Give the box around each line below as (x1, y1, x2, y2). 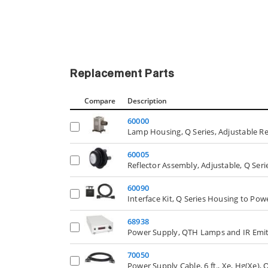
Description (127, 96, 167, 106)
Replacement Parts (70, 69, 175, 80)
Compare (84, 96, 115, 106)
